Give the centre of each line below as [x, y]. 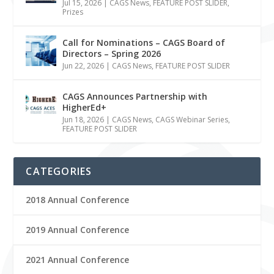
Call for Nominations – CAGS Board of [144, 42]
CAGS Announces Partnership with [135, 96]
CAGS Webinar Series [192, 119]
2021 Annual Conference [78, 259]
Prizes [73, 12]
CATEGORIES [59, 171]
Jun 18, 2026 [83, 119]
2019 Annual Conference [78, 229]
